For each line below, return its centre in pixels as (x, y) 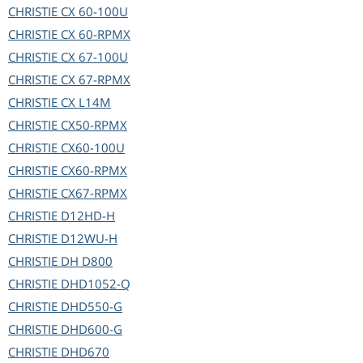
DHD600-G (92, 329)
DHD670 (85, 352)
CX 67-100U (94, 57)
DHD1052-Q (96, 284)
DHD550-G (92, 307)
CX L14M (86, 102)
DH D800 (87, 261)
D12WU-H (89, 239)
